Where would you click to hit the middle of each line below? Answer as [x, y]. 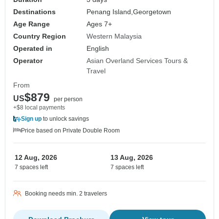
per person [68, 99]
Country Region [40, 36]
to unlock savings [65, 119]
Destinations [34, 12]
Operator [28, 61]
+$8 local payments [39, 108]
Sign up [31, 119]
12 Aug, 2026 [36, 158]
